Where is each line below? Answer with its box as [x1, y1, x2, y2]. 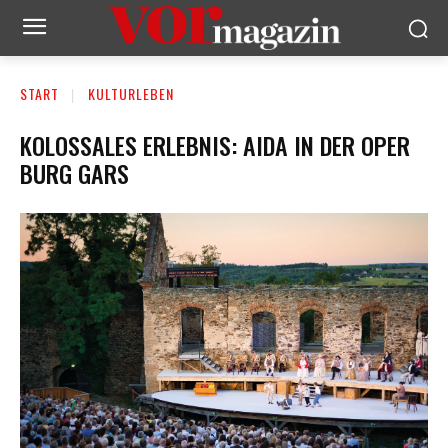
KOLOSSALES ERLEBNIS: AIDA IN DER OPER [20, 126, 410, 163]
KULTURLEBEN [88, 83, 174, 104]
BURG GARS [20, 154, 129, 191]
